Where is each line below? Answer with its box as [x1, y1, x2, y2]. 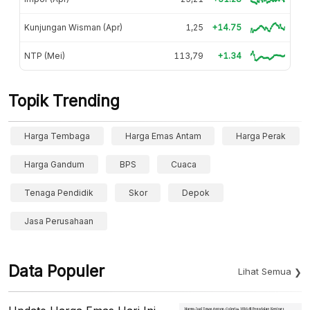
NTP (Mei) [24, 50, 65, 61]
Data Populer [8, 261, 104, 281]
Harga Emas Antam [125, 130, 201, 141]
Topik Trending [8, 91, 120, 111]
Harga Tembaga [24, 130, 90, 141]
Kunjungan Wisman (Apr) [24, 21, 122, 33]
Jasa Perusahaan [24, 215, 93, 226]
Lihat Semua [238, 265, 291, 277]
